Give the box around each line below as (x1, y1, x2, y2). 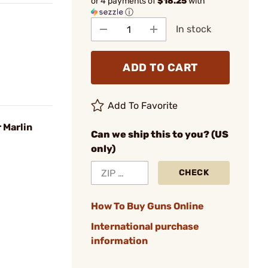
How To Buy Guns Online (91, 200, 204, 212)
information (91, 235, 148, 246)
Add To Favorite (108, 100, 178, 111)
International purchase (91, 221, 199, 232)
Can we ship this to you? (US (91, 129, 229, 140)
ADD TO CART (123, 61, 198, 74)
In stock (176, 23, 211, 35)
